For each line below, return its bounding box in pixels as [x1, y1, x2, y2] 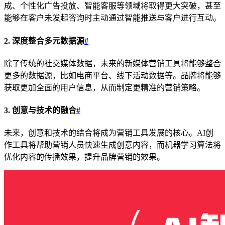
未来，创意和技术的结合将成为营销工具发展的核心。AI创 [4, 129, 213, 138]
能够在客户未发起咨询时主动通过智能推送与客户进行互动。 [4, 14, 221, 23]
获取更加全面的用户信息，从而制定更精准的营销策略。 [4, 83, 205, 92]
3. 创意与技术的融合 [4, 106, 76, 115]
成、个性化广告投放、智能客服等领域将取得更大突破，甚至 [4, 2, 221, 11]
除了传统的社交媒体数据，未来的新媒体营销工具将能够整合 [4, 59, 221, 68]
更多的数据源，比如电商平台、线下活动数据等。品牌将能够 [4, 71, 221, 80]
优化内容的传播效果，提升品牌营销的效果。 [4, 153, 165, 162]
